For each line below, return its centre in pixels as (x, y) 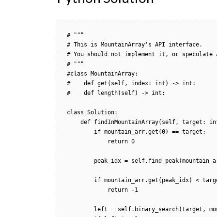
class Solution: (92, 112)
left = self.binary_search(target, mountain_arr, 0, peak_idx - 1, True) (80, 209)
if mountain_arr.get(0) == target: (80, 132)
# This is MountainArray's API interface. (135, 45)
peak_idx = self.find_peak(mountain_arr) (80, 161)
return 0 (87, 141)
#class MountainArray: (102, 74)
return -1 (87, 190)
